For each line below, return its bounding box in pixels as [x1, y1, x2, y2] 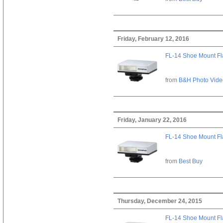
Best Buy [178, 157, 203, 165]
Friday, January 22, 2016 [117, 116, 187, 123]
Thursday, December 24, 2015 [117, 197, 202, 205]
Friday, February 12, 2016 [117, 35, 189, 42]
